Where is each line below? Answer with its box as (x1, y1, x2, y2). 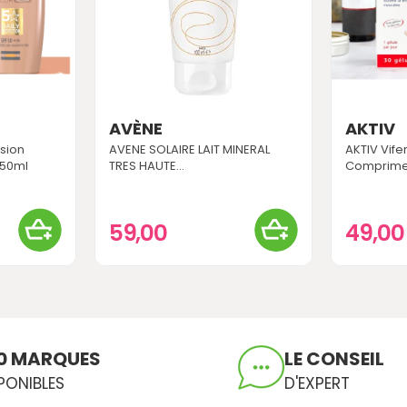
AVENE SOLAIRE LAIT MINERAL (108, 141, 270, 159)
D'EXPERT (284, 372, 351, 395)
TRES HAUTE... (108, 157, 184, 175)
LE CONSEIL (284, 346, 385, 372)
